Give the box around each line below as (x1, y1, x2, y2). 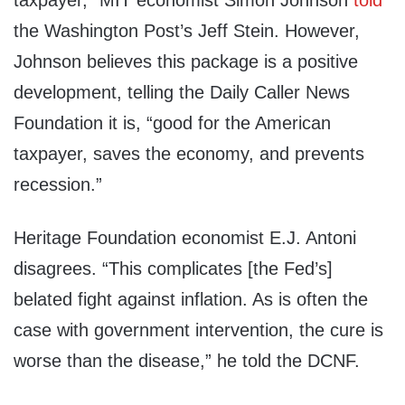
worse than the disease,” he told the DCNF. (14, 351, 360, 372)
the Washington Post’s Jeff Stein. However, (14, 21, 360, 42)
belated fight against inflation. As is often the (14, 289, 368, 310)
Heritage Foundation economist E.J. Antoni (14, 228, 356, 249)
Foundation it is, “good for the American (14, 113, 331, 134)
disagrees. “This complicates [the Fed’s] (14, 259, 333, 279)
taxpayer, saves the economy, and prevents (14, 144, 364, 165)
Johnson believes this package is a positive (14, 52, 358, 72)
